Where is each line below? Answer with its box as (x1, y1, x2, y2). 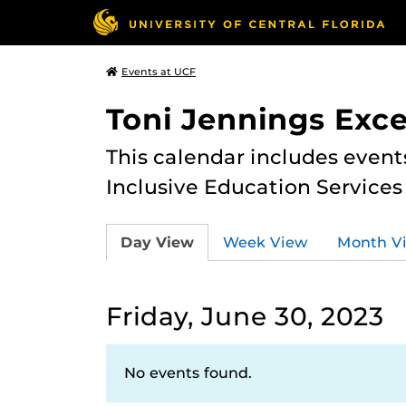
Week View (223, 233, 308, 251)
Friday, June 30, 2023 (106, 301, 384, 332)
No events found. (124, 364, 252, 382)
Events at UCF (121, 65, 196, 78)
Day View (121, 233, 194, 251)
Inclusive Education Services (106, 174, 402, 199)
